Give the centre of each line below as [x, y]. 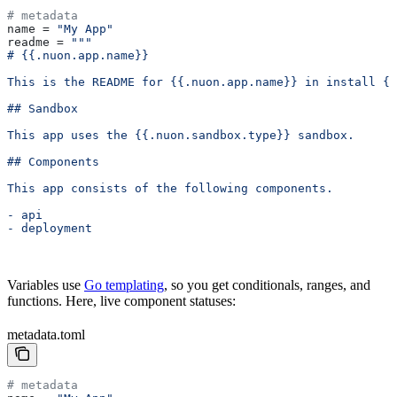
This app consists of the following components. [170, 188]
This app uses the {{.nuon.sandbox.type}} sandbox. [181, 135]
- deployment [50, 228]
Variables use [46, 284]
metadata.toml [46, 334]
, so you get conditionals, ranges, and [267, 284]
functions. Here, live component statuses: [121, 300]
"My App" [85, 28]
